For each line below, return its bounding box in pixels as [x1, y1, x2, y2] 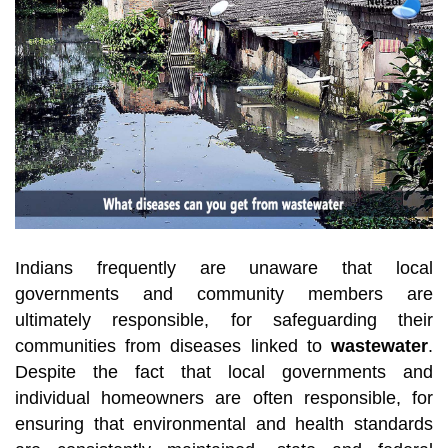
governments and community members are [15, 284, 433, 305]
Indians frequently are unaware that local [15, 258, 433, 279]
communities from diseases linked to [15, 336, 331, 357]
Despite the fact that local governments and [15, 362, 433, 383]
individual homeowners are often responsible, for [15, 388, 433, 409]
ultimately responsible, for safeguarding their [15, 310, 433, 331]
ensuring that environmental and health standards [15, 414, 433, 435]
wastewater [331, 336, 428, 357]
